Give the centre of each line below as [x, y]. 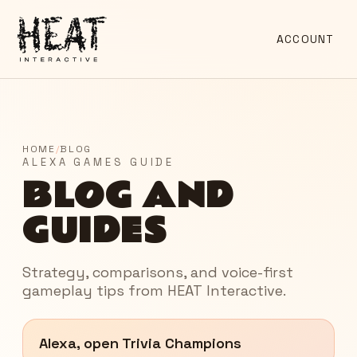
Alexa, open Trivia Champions [140, 343]
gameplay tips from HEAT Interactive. [154, 290]
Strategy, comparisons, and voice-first [158, 272]
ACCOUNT [305, 39]
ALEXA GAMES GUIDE [99, 162]
